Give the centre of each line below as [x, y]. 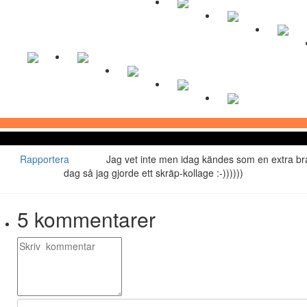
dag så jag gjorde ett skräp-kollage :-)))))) [153, 172]
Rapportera [44, 159]
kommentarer [92, 219]
